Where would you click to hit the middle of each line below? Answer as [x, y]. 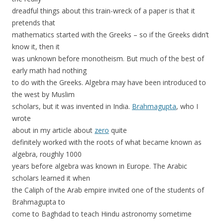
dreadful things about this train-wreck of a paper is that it [104, 11]
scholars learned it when [51, 178]
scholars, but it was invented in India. [72, 107]
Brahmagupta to [39, 202]
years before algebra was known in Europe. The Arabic [100, 166]
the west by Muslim [43, 95]
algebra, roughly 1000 [47, 154]
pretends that [34, 23]
